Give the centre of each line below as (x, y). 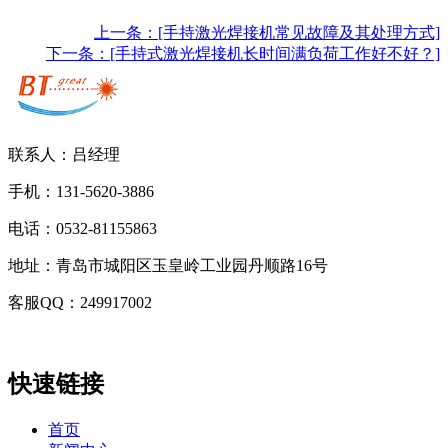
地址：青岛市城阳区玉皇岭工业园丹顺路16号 (168, 266)
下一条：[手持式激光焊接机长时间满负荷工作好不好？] (243, 54)
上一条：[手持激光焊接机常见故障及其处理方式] (267, 33)
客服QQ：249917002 (80, 303)
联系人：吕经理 (66, 155)
